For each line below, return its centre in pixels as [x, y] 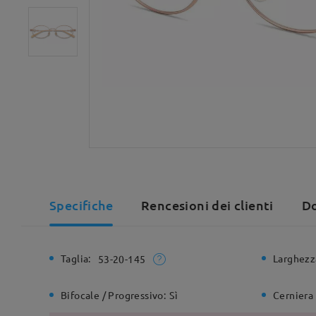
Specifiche [81, 205]
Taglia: [76, 258]
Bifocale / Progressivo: [114, 295]
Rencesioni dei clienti [207, 205]
